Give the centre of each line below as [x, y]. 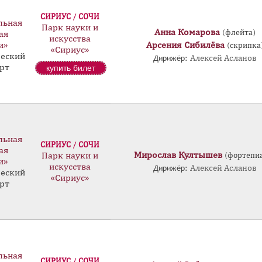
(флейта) [239, 32]
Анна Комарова [187, 32]
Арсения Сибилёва [185, 45]
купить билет [71, 68]
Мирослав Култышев [178, 155]
